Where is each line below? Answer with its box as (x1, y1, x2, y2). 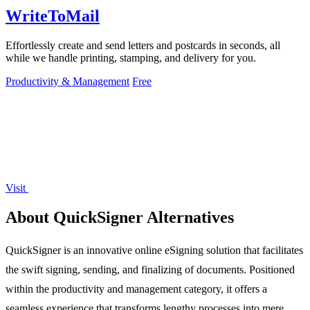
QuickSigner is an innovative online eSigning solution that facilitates (6, 244, 303, 256)
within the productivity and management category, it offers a (6, 282, 267, 295)
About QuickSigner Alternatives (6, 208, 234, 226)
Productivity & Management (6, 75, 129, 88)
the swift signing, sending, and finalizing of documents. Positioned (6, 263, 295, 275)
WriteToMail (6, 7, 100, 26)
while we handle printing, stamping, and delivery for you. (6, 52, 256, 64)
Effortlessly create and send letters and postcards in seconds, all (6, 39, 280, 52)
